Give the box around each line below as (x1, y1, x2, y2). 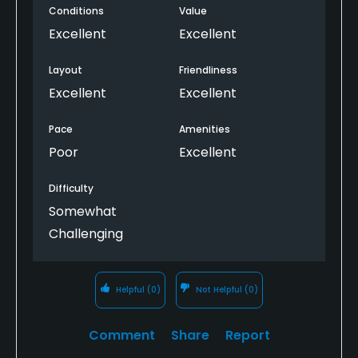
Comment (88, 325, 155, 344)
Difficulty (49, 181, 93, 195)
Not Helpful (193, 283, 245, 296)
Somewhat (49, 201, 117, 221)
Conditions (49, 3, 104, 18)
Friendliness (179, 62, 237, 77)
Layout (49, 62, 82, 77)
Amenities (179, 121, 230, 136)
